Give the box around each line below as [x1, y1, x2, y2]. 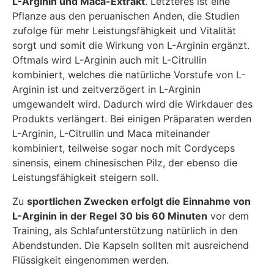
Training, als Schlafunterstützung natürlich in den [12, 224, 237, 237]
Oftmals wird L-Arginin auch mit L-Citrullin [12, 54, 207, 67]
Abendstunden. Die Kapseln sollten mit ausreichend [12, 239, 249, 251]
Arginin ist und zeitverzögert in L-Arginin [12, 83, 201, 96]
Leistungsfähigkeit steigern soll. [12, 171, 158, 184]
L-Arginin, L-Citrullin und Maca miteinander [12, 127, 210, 140]
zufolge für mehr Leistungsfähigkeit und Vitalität [12, 24, 236, 37]
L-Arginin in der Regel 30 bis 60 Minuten [12, 209, 207, 222]
